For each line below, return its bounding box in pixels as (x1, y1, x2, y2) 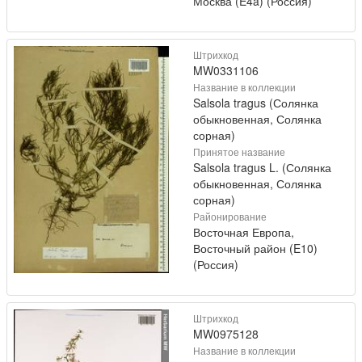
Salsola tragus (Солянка (193, 95, 318, 112)
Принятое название (193, 145, 285, 159)
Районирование (193, 209, 267, 224)
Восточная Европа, (193, 224, 294, 241)
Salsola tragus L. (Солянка (193, 159, 331, 176)
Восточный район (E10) (193, 240, 318, 257)
